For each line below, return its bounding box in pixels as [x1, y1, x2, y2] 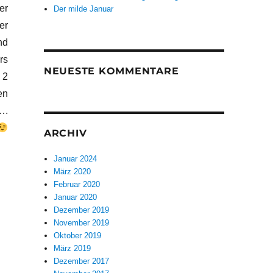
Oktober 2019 [54, 231, 102, 241]
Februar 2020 [54, 180, 101, 190]
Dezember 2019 [54, 205, 110, 215]
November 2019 [54, 218, 110, 228]
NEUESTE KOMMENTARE [43, 65, 179, 77]
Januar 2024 [54, 154, 97, 164]
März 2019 [54, 244, 91, 253]
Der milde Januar [54, 4, 114, 14]
